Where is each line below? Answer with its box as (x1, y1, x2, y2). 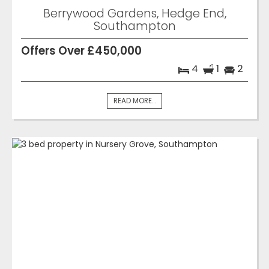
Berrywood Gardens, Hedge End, (43, 5, 226, 22)
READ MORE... (113, 96, 156, 106)
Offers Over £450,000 (21, 43, 142, 59)
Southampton (93, 17, 176, 35)
